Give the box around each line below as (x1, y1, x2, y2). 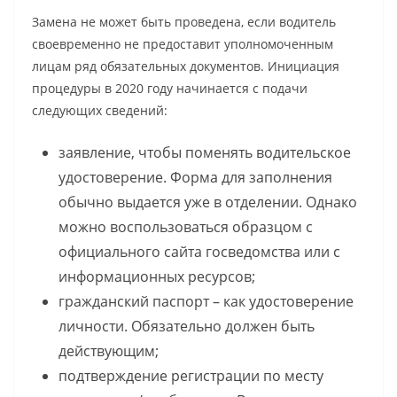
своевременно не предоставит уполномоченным (32, 35, 333, 53)
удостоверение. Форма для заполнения (58, 167, 332, 188)
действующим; (58, 341, 159, 362)
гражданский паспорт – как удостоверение (58, 292, 354, 312)
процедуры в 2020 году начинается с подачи (32, 80, 307, 97)
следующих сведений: (32, 102, 167, 120)
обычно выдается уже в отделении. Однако (58, 192, 357, 213)
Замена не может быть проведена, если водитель (32, 13, 336, 31)
